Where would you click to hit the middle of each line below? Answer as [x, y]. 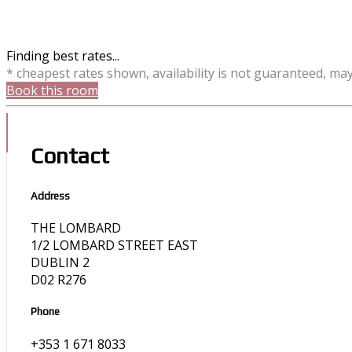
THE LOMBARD [76, 228]
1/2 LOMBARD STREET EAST [114, 246]
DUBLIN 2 [60, 263]
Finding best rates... [63, 56]
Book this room [52, 90]
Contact [70, 156]
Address [50, 196]
